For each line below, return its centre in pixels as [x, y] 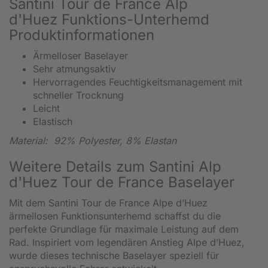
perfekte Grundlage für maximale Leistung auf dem [124, 229]
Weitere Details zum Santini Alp [115, 166]
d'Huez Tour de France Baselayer [122, 182]
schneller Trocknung [78, 95]
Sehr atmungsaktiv [74, 68]
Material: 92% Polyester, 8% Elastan [93, 140]
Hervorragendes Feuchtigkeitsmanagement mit [138, 82]
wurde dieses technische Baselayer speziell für [114, 255]
